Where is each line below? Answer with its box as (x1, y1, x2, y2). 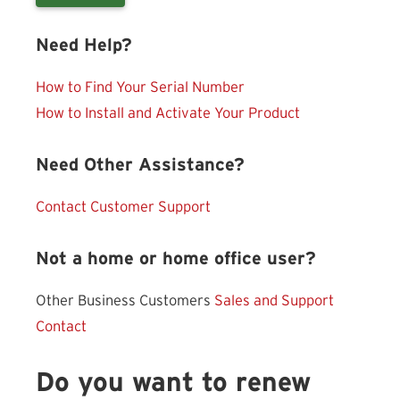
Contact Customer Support (36, 199, 211, 214)
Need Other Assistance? (36, 155, 245, 174)
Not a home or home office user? (36, 249, 316, 268)
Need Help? (36, 36, 132, 54)
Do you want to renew (36, 369, 311, 396)
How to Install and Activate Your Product (36, 105, 300, 121)
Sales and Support (214, 293, 334, 308)
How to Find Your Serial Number (36, 79, 245, 95)
